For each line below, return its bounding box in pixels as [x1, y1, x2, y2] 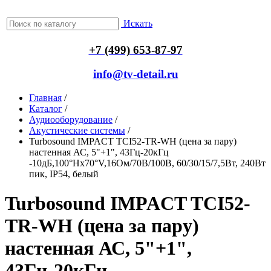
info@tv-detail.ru [93, 68, 178, 81]
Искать [123, 18, 152, 28]
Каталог [29, 103, 62, 114]
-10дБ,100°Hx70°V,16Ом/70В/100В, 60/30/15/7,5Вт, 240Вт [29, 157, 266, 168]
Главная [29, 92, 62, 103]
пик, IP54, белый [29, 168, 99, 179]
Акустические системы [29, 125, 125, 135]
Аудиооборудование [29, 114, 113, 125]
